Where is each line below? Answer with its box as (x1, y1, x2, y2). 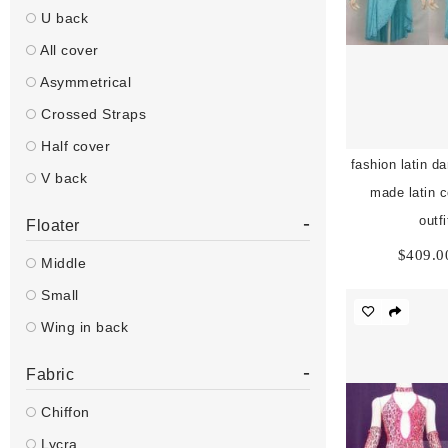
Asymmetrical (36, 74, 131, 90)
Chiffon (36, 404, 90, 420)
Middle (36, 255, 86, 271)
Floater (26, 217, 80, 234)
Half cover (36, 138, 110, 154)
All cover (36, 42, 99, 58)
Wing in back (36, 319, 128, 335)
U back (36, 10, 88, 26)
